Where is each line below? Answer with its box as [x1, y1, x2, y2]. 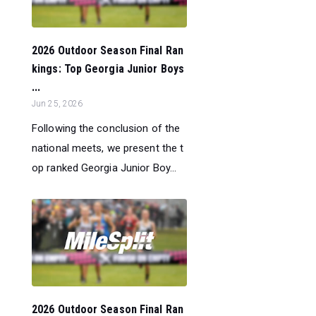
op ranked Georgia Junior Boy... [32, 162, 177, 175]
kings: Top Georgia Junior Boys [32, 62, 185, 76]
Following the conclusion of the [32, 122, 181, 135]
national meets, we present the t [32, 142, 184, 155]
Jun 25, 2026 [32, 99, 83, 109]
